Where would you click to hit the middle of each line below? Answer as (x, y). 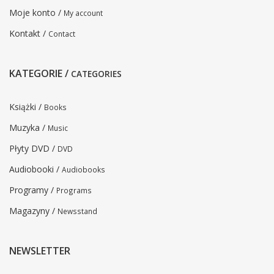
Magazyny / (33, 211)
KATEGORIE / (40, 74)
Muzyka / (28, 128)
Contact (62, 34)
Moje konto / (36, 13)
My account (83, 13)
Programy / (33, 190)
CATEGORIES (96, 74)
